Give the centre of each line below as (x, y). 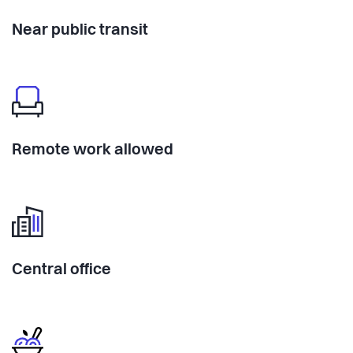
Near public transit (80, 30)
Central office (61, 270)
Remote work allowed (93, 150)
